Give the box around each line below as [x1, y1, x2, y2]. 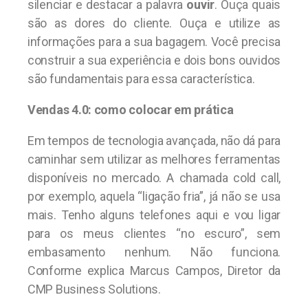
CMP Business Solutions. [27, 281, 161, 296]
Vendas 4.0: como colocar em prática [27, 102, 234, 117]
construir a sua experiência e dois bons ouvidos [27, 52, 280, 67]
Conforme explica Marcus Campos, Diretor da [27, 263, 280, 278]
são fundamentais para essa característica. [27, 71, 255, 86]
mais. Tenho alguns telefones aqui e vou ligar [27, 207, 280, 222]
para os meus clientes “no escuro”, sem [27, 225, 280, 241]
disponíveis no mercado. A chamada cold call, [27, 170, 280, 185]
